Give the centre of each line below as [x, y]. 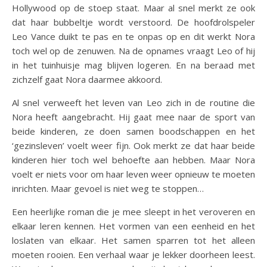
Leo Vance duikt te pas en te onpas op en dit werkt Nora [133, 36]
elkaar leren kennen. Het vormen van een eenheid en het [133, 226]
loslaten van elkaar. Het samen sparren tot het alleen [133, 240]
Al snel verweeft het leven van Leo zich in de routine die [133, 103]
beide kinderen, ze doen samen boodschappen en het [133, 131]
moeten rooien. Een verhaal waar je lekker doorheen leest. [133, 254]
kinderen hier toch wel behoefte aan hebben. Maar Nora [133, 160]
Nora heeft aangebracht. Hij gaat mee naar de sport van [133, 117]
